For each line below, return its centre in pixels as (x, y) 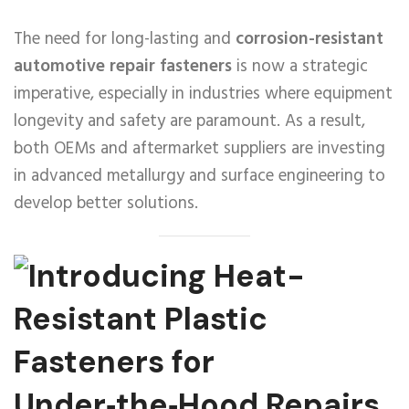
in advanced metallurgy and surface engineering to (199, 176)
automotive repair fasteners (123, 67)
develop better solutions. (106, 204)
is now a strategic (300, 67)
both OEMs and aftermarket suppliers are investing (199, 149)
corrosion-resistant (309, 39)
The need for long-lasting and (125, 39)
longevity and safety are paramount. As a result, (189, 121)
